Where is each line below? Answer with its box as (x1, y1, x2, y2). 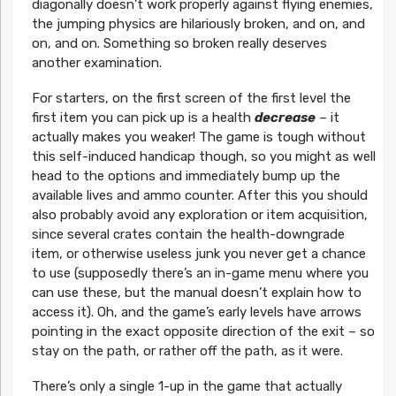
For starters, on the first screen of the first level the (31, 90, 351, 107)
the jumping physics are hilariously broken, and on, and (31, 16, 365, 33)
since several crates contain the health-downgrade (31, 226, 345, 243)
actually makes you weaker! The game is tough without (31, 129, 366, 146)
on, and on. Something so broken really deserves (31, 35, 327, 52)
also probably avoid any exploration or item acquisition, (31, 207, 368, 224)
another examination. (31, 55, 162, 72)
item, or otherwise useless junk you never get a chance (31, 246, 366, 263)
